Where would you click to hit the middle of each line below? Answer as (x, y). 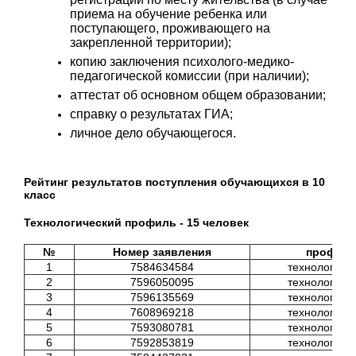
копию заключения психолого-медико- (182, 62)
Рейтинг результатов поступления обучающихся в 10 (174, 182)
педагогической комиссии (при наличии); (189, 76)
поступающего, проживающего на (170, 29)
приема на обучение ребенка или (168, 14)
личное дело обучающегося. (153, 133)
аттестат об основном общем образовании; (197, 95)
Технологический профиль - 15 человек (136, 223)
